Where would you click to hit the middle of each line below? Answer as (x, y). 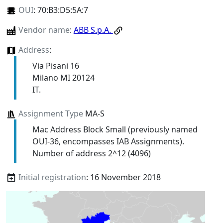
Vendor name (44, 30)
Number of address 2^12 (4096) (91, 153)
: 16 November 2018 (123, 177)
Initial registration (52, 177)
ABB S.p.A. (93, 30)
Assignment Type (51, 113)
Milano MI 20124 (63, 77)
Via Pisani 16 (56, 65)
